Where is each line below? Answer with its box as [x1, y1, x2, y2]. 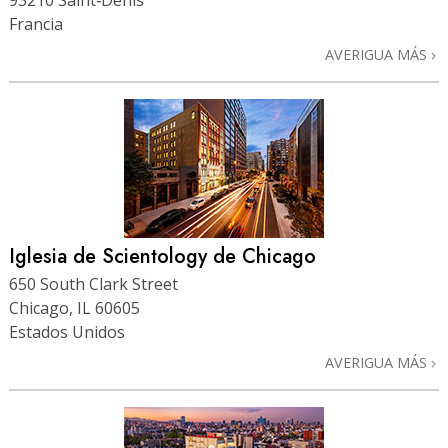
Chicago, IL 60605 [9, 296, 140, 319]
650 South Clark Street [9, 272, 178, 295]
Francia [9, 13, 63, 36]
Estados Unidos [9, 320, 125, 343]
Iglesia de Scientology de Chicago [9, 242, 316, 272]
